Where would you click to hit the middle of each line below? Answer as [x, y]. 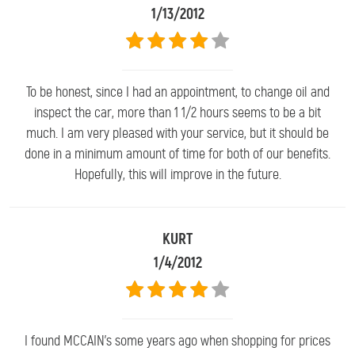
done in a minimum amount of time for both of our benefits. [177, 153]
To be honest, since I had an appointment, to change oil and [177, 92]
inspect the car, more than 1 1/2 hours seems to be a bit [177, 112]
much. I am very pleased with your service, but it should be [177, 133]
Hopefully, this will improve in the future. [177, 174]
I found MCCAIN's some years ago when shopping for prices [177, 340]
